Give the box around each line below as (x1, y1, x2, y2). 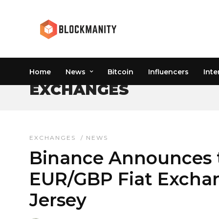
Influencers (148, 67, 189, 76)
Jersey (29, 189, 87, 211)
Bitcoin (108, 67, 133, 76)
